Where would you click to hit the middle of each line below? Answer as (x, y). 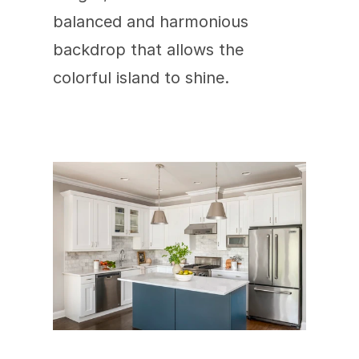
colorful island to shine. (141, 78)
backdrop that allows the (148, 50)
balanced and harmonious (151, 22)
